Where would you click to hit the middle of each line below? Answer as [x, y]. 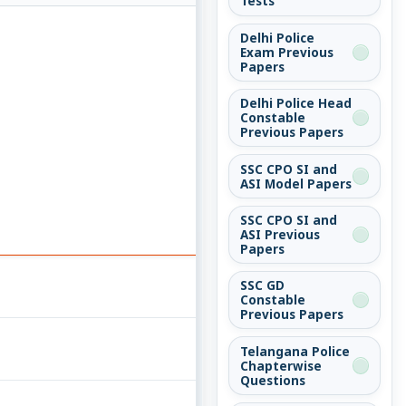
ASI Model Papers [296, 184]
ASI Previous [280, 234]
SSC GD [262, 286]
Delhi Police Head [296, 104]
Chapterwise [281, 366]
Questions [273, 380]
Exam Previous [287, 52]
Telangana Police [295, 351]
